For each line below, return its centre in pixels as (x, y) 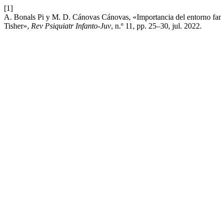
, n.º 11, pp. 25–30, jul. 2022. (156, 26)
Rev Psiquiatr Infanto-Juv (71, 26)
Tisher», (18, 26)
